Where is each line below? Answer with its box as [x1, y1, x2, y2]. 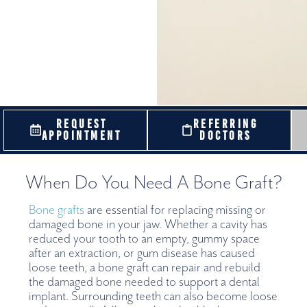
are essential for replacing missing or [84, 202, 267, 219]
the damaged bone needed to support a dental [29, 274, 260, 291]
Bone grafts [29, 202, 85, 219]
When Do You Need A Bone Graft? [25, 172, 282, 195]
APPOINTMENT [41, 128, 122, 143]
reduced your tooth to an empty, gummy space [29, 231, 260, 247]
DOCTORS [199, 128, 251, 143]
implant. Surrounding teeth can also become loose [29, 288, 278, 305]
